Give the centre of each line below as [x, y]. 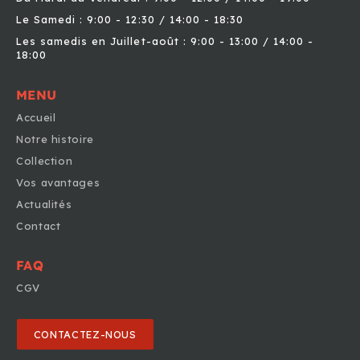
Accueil [36, 118]
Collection [45, 161]
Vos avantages [58, 183]
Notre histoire [55, 139]
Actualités [44, 205]
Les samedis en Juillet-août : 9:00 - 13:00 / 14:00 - [165, 41]
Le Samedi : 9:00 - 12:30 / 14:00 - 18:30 [130, 20]
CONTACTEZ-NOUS [85, 335]
